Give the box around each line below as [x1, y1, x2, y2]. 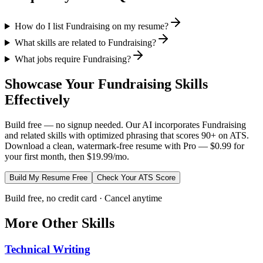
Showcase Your [5, 76, 98, 92]
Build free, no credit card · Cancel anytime [5, 193, 162, 203]
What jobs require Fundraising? [14, 54, 131, 65]
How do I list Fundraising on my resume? [14, 21, 168, 32]
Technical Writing [5, 242, 90, 255]
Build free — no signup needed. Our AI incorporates [5, 119, 202, 130]
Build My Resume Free [9, 173, 87, 182]
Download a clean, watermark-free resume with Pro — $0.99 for [5, 140, 244, 151]
